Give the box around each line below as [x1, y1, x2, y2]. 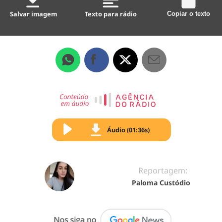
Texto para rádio [85, 9, 137, 18]
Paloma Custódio [131, 177, 190, 187]
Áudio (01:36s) [107, 125, 150, 134]
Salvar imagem [10, 9, 57, 18]
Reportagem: [138, 165, 187, 176]
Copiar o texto [166, 9, 210, 17]
